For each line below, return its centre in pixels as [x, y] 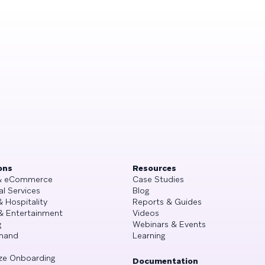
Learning [149, 235]
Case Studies [158, 179]
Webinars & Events [169, 224]
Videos [146, 213]
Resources [154, 168]
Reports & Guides [167, 201]
